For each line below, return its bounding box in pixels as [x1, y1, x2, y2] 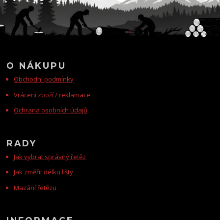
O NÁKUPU [6, 60, 67, 71]
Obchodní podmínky [14, 75, 74, 84]
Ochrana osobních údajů [14, 106, 88, 115]
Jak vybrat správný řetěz [14, 152, 86, 161]
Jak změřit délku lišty [14, 167, 74, 177]
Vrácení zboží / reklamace [14, 90, 91, 99]
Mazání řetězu [14, 183, 57, 192]
